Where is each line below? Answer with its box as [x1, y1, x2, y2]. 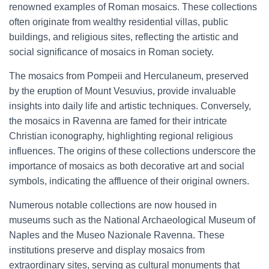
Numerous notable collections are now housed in [9, 200, 217, 210]
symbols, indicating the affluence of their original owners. [9, 176, 249, 186]
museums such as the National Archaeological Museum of [9, 215, 255, 225]
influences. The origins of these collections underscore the [9, 146, 256, 156]
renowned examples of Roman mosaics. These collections [9, 2, 257, 12]
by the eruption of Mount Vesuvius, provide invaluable [9, 86, 236, 96]
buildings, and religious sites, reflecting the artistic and [9, 32, 238, 42]
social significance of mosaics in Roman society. [9, 47, 214, 57]
